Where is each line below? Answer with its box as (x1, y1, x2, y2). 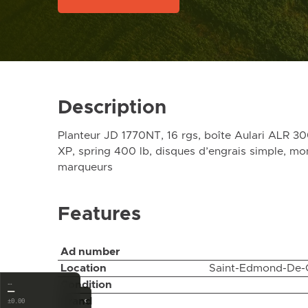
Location (60, 263, 107, 274)
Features (58, 204, 141, 224)
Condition (60, 279, 112, 291)
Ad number (60, 246, 120, 258)
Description (58, 98, 166, 118)
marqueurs (58, 161, 113, 173)
